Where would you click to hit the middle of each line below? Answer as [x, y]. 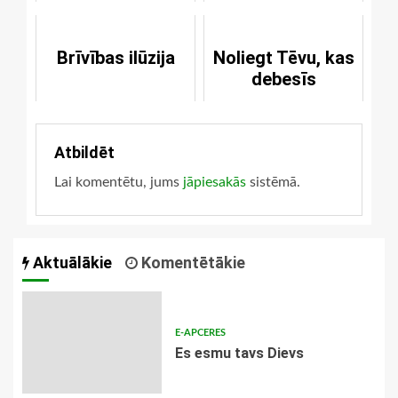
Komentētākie [191, 262]
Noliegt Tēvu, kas [283, 57]
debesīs [283, 79]
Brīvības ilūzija [115, 57]
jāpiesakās [215, 182]
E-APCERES [200, 332]
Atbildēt [84, 152]
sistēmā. [273, 182]
